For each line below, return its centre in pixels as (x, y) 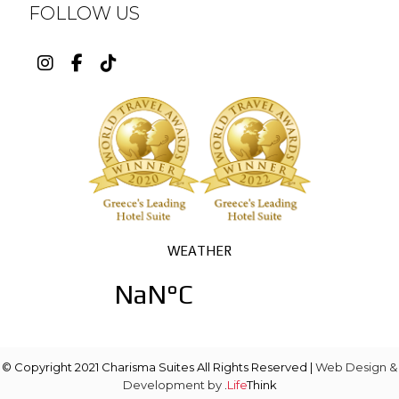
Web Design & (356, 366)
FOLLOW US (85, 13)
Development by (173, 384)
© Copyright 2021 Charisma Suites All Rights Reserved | (159, 366)
